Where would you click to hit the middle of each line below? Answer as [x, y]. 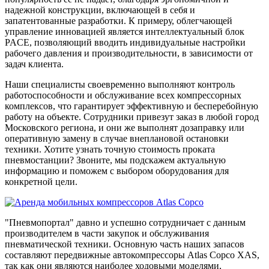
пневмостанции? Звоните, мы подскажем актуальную [115, 160]
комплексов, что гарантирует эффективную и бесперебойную [131, 106]
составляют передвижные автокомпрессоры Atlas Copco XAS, [132, 255]
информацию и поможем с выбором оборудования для [117, 171]
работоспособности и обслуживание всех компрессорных [123, 95]
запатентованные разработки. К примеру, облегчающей [119, 20]
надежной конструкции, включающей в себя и [100, 10]
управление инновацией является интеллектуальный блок [125, 31]
